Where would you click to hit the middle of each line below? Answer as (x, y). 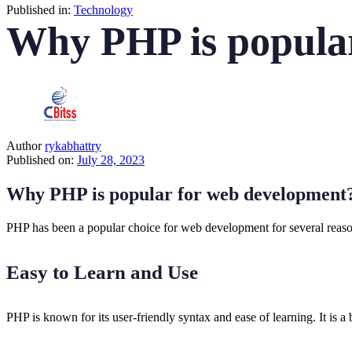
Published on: (40, 160)
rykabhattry (73, 146)
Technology (103, 10)
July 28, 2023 (111, 160)
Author (24, 146)
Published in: (38, 10)
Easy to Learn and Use (102, 273)
